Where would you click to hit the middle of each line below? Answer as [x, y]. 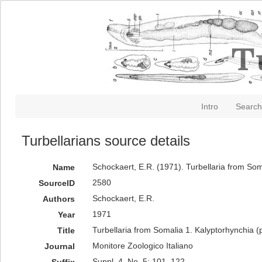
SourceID [56, 183]
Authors [58, 199]
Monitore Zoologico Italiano [142, 246]
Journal [59, 246]
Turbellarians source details [106, 141]
